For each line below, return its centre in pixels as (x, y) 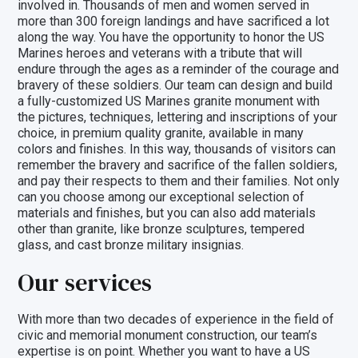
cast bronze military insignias (160, 245)
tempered (278, 229)
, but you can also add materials (229, 213)
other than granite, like (81, 229)
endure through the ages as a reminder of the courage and (179, 69)
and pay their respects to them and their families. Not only (179, 181)
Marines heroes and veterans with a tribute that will (160, 53)
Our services (85, 282)
